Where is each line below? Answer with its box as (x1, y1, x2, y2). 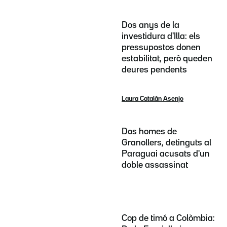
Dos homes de (122, 127, 177, 136)
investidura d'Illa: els (122, 32, 200, 41)
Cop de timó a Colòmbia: (122, 214, 215, 222)
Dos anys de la (122, 21, 179, 30)
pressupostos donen (122, 44, 201, 52)
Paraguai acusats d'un (122, 149, 210, 158)
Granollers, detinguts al (122, 138, 211, 147)
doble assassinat (122, 161, 188, 169)
